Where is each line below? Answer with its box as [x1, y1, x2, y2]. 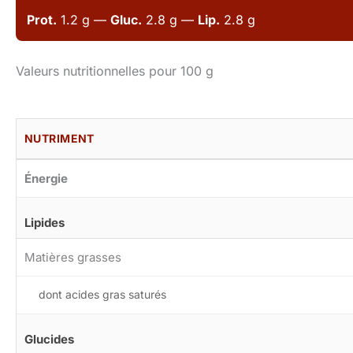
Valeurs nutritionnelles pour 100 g [16, 62, 214, 79]
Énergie [24, 170, 68, 186]
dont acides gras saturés [39, 287, 166, 301]
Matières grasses [24, 249, 121, 265]
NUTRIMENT [24, 131, 95, 145]
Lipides [24, 214, 65, 230]
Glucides [24, 331, 74, 347]
